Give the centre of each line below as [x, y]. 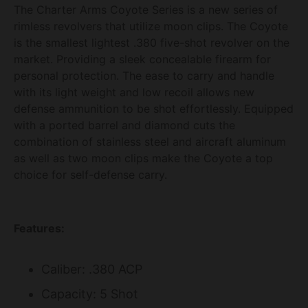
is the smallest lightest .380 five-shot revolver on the [152, 42]
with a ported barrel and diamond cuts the [124, 125]
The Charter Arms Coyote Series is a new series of [146, 9]
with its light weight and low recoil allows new [134, 92]
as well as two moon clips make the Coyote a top [143, 158]
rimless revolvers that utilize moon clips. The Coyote [151, 26]
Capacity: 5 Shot [90, 294]
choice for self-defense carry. [94, 174]
